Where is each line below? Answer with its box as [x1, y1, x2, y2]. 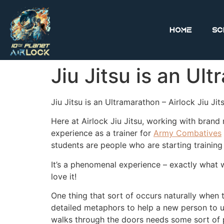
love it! [51, 171, 79, 181]
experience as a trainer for [51, 128, 153, 138]
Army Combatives [153, 128, 221, 138]
